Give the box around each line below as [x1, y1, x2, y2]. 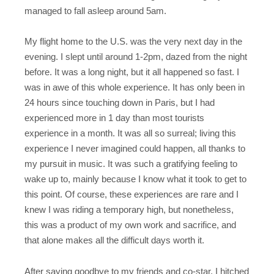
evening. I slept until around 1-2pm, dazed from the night [24, 51, 247, 62]
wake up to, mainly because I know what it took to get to [24, 174, 246, 185]
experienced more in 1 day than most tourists [24, 113, 204, 124]
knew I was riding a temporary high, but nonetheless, [24, 204, 234, 215]
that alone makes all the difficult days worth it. [24, 235, 204, 246]
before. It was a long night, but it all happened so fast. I [24, 67, 239, 78]
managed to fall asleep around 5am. [24, 5, 166, 16]
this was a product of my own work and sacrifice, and [24, 220, 236, 231]
